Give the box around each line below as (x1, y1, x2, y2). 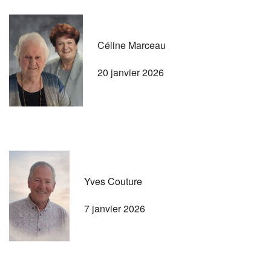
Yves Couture (84, 174, 142, 188)
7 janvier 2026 (84, 201, 145, 215)
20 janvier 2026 (97, 65, 164, 79)
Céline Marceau (97, 38, 166, 52)
